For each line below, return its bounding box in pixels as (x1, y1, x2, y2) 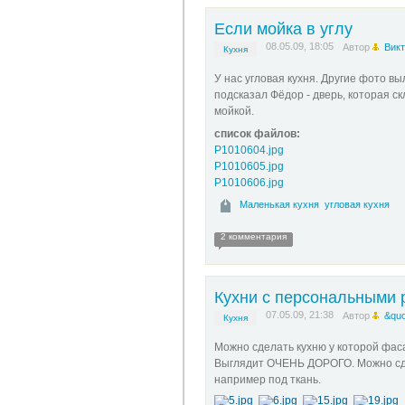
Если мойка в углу (213, 20, 353, 38)
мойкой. (213, 105, 254, 118)
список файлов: (213, 127, 300, 140)
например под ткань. (213, 373, 321, 386)
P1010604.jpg (213, 144, 284, 156)
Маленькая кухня (239, 199, 319, 210)
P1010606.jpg (213, 176, 284, 189)
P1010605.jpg (213, 160, 284, 173)
